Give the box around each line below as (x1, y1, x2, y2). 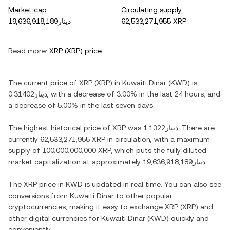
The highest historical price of (8, 124, 112, 132)
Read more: (8, 47, 47, 55)
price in (37, 180, 66, 188)
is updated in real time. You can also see (83, 180, 221, 188)
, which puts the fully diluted (111, 146, 206, 155)
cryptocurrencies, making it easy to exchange (8, 203, 165, 211)
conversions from (8, 191, 70, 200)
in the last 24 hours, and (137, 90, 220, 98)
